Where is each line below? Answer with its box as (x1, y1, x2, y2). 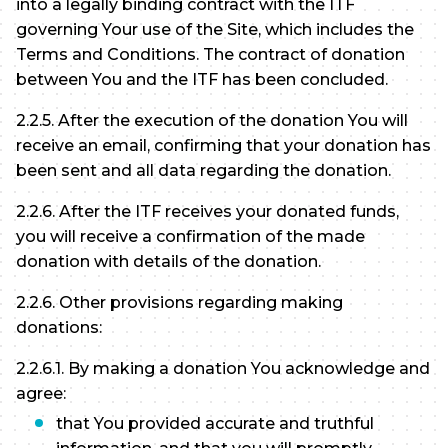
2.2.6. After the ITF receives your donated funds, (16, 202, 399, 222)
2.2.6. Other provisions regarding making (16, 293, 343, 313)
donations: (16, 318, 102, 338)
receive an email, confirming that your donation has (16, 136, 431, 156)
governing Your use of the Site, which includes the (16, 20, 414, 40)
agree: (16, 384, 66, 404)
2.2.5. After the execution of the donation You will (16, 111, 408, 131)
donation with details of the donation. (16, 252, 321, 272)
